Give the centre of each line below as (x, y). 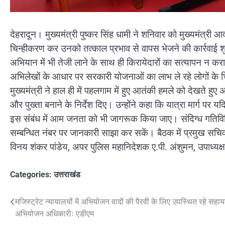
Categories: (32, 174)
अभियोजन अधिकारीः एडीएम (54, 213)
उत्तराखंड (67, 174)
